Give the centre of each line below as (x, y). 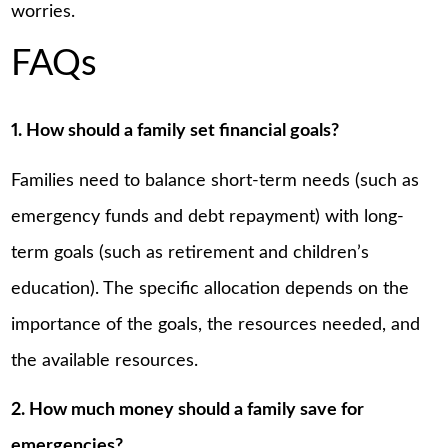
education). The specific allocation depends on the (210, 288)
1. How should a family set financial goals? (175, 131)
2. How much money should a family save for (188, 410)
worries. (43, 11)
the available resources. (105, 360)
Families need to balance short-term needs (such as (215, 180)
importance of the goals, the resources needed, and (216, 324)
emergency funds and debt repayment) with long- (208, 216)
